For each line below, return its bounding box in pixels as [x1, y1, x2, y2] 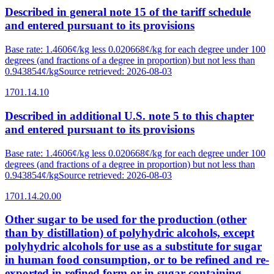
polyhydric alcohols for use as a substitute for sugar [5, 240, 262, 253]
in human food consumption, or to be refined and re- [5, 253, 269, 267]
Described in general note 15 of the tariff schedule [5, 6, 251, 19]
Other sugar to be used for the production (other [5, 213, 246, 226]
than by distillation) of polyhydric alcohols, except [5, 226, 254, 240]
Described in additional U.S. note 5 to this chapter [5, 109, 254, 122]
